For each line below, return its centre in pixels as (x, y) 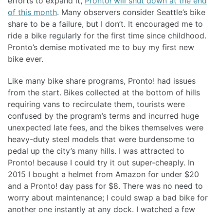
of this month (32, 12)
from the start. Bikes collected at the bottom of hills (104, 92)
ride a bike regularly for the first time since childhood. (107, 36)
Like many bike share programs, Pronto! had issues (102, 81)
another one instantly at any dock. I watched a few (101, 209)
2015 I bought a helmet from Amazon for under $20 (103, 174)
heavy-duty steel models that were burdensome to (101, 139)
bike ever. (26, 59)
